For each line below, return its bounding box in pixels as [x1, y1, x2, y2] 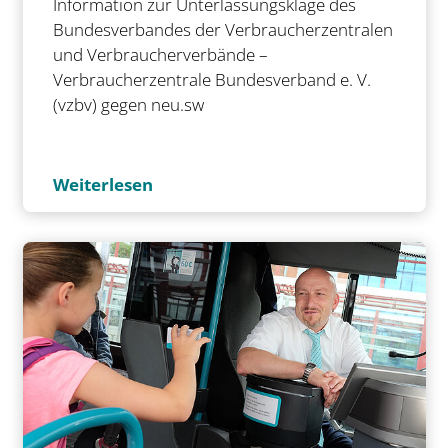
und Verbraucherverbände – [52, 43, 268, 66]
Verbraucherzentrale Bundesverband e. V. [52, 68, 371, 91]
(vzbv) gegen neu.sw [52, 93, 204, 116]
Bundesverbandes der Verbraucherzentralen [52, 18, 393, 41]
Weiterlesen [52, 173, 153, 196]
